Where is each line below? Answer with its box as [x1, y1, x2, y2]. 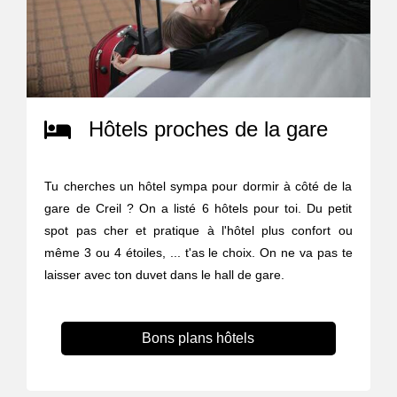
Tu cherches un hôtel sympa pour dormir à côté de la [44, 178, 353, 193]
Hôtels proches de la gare [89, 116, 329, 141]
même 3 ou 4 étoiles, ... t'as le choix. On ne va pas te [44, 245, 353, 260]
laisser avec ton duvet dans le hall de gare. [44, 267, 285, 282]
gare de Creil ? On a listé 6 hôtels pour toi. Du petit [44, 200, 353, 215]
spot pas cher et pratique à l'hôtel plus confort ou [44, 222, 353, 237]
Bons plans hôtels [142, 330, 255, 346]
